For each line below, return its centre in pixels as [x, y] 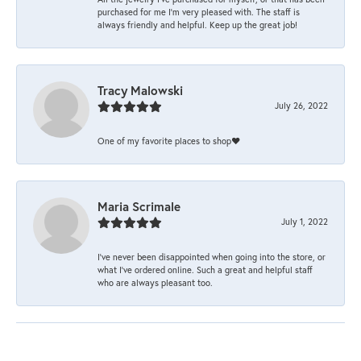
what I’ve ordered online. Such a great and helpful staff [205, 269]
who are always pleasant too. [155, 282]
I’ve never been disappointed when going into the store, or [212, 256]
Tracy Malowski [140, 90]
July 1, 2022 [305, 221]
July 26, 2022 [301, 105]
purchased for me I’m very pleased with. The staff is [199, 11]
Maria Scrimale [139, 206]
